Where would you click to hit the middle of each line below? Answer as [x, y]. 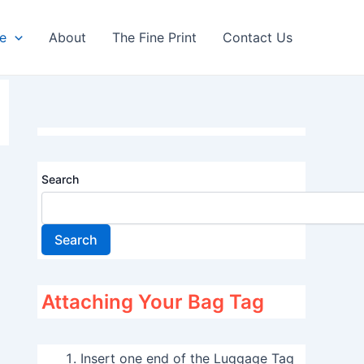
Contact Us [258, 37]
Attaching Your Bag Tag [153, 302]
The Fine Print [154, 37]
